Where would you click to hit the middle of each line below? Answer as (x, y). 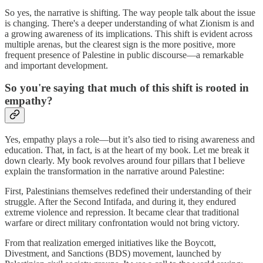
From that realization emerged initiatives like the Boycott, (110, 243)
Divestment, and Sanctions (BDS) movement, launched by (113, 253)
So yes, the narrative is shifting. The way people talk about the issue (130, 12)
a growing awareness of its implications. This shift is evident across (129, 33)
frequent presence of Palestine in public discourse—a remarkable (124, 55)
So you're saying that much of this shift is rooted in (127, 88)
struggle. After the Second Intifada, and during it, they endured (120, 202)
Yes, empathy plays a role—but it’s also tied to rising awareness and (130, 139)
